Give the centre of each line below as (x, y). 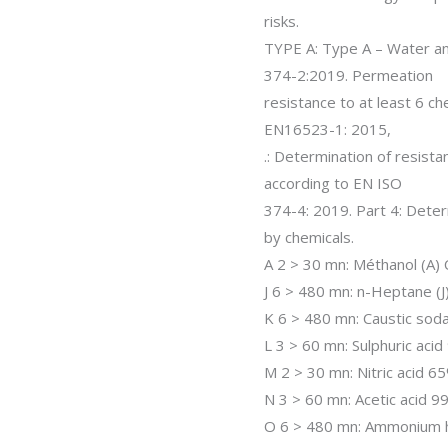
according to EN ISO (333, 182)
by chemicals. (309, 236)
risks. (281, 20)
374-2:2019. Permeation (348, 74)
